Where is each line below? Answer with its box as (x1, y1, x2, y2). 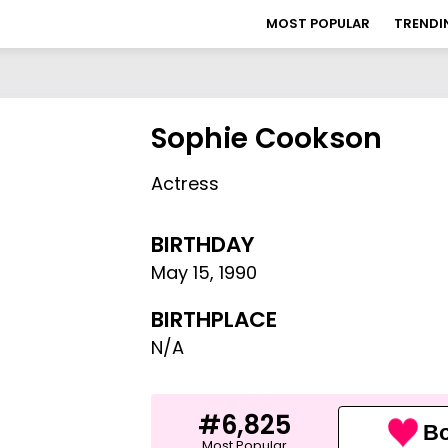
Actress (151, 171, 220, 196)
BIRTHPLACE (151, 304, 278, 335)
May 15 (151, 260, 211, 285)
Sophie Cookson (151, 119, 383, 158)
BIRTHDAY (151, 229, 255, 260)
